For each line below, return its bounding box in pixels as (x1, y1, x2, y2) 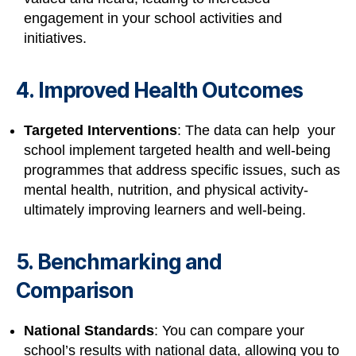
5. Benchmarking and (16, 249, 222, 274)
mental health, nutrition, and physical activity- (24, 181, 308, 198)
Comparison (16, 277, 134, 303)
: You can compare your (154, 322, 304, 339)
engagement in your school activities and (24, 10, 282, 26)
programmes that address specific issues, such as (24, 161, 340, 178)
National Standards (24, 322, 154, 339)
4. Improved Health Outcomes (16, 77, 303, 103)
